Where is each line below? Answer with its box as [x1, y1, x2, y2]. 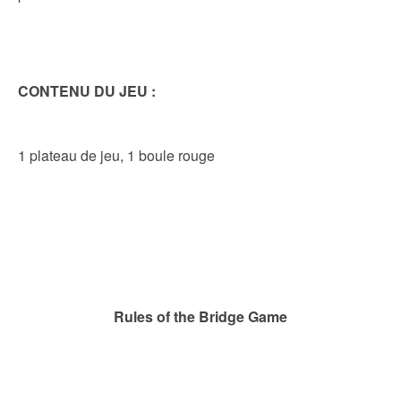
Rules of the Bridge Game [114, 306, 287, 328]
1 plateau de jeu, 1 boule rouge [18, 145, 215, 166]
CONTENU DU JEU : [18, 81, 156, 102]
